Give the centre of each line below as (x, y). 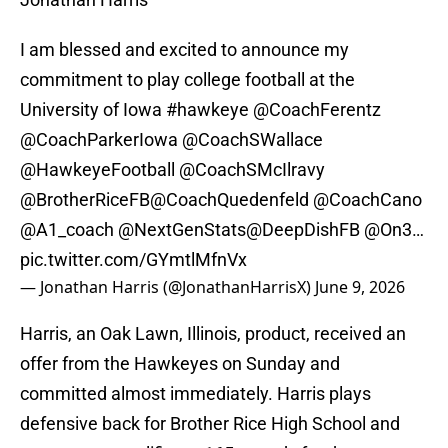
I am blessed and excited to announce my (184, 50)
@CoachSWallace (252, 140)
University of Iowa (93, 110)
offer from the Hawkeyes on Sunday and (180, 364)
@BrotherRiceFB (85, 200)
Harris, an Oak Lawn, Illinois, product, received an (213, 334)
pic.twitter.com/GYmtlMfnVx (133, 260)
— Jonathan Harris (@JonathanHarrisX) (167, 287)
